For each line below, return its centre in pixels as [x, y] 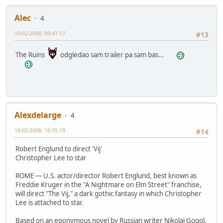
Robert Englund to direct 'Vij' [59, 149]
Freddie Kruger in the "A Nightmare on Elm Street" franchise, [109, 184]
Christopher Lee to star [51, 158]
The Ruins [32, 55]
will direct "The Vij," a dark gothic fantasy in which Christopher [109, 193]
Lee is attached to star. [50, 202]
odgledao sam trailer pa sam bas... [112, 55]
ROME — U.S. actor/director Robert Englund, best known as [106, 175]
